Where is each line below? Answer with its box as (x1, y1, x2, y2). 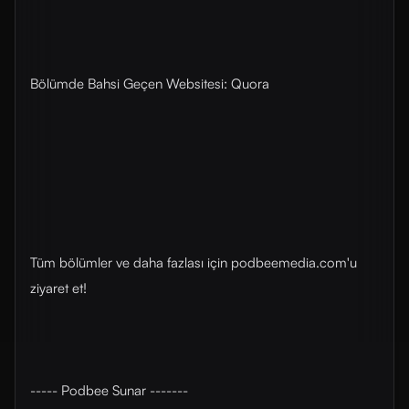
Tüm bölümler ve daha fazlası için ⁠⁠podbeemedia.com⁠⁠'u (30, 254, 357, 271)
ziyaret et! (30, 279, 87, 297)
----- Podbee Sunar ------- (30, 382, 188, 399)
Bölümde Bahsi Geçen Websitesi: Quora (30, 75, 269, 92)
